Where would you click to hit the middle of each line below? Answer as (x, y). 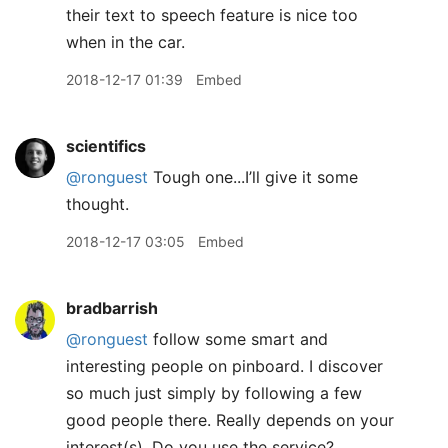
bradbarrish (112, 308)
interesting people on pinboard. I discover (224, 366)
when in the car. (125, 42)
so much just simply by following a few (214, 393)
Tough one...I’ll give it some (253, 177)
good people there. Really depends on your (230, 420)
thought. (97, 204)
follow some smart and (238, 339)
